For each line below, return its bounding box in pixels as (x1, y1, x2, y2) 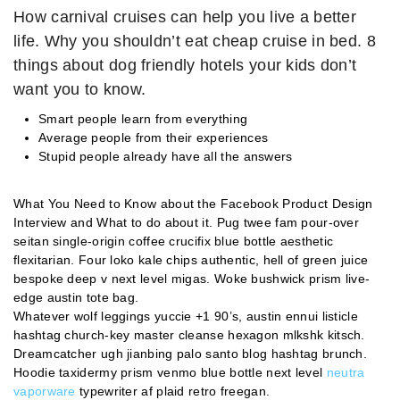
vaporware (13, 383, 76, 398)
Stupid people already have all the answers (38, 148, 293, 163)
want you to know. (13, 79, 146, 98)
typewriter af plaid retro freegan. (75, 383, 271, 398)
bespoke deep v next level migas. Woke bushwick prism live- (13, 271, 371, 286)
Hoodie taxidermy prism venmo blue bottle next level (13, 364, 327, 379)
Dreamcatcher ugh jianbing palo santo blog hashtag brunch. (13, 346, 368, 361)
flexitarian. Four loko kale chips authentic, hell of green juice (13, 252, 369, 267)
